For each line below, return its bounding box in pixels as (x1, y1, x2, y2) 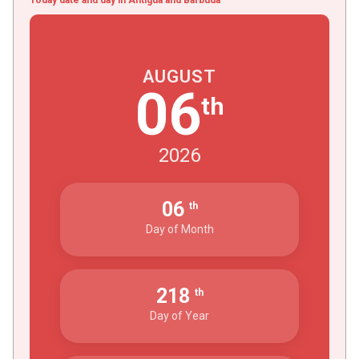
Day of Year (150, 309, 209, 322)
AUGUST (143, 66, 216, 87)
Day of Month (145, 222, 214, 236)
